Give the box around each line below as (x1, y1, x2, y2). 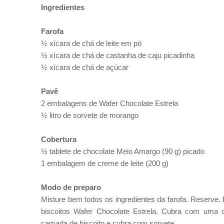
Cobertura (41, 135, 76, 143)
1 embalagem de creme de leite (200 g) (41, 159, 168, 167)
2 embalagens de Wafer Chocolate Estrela (41, 99, 178, 107)
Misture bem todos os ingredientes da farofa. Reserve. (41, 195, 223, 203)
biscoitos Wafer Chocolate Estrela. (41, 207, 161, 215)
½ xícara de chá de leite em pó (41, 39, 141, 47)
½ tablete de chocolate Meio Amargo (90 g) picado (41, 147, 204, 155)
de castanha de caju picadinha (94, 51, 194, 59)
